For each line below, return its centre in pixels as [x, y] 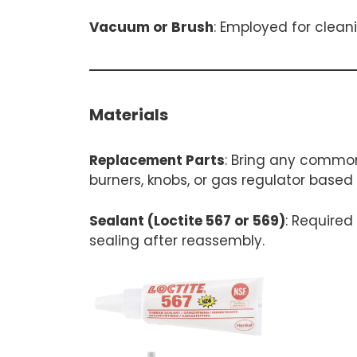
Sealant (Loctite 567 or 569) [187, 220]
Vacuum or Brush [151, 27]
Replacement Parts [157, 160]
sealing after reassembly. [177, 240]
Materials [129, 115]
